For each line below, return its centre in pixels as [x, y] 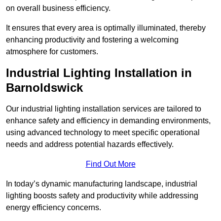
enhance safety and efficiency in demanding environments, [108, 121]
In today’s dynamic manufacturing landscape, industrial [102, 184]
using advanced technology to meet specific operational [103, 133]
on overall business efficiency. [58, 8]
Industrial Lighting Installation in [99, 73]
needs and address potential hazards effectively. [90, 145]
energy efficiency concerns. [54, 208]
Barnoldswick [44, 88]
